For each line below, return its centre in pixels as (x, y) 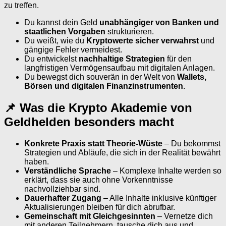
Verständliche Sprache (68, 171)
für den (178, 59)
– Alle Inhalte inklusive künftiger (159, 198)
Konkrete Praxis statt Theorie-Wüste (93, 143)
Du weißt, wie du (55, 40)
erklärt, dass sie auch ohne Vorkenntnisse (99, 180)
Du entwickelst (51, 59)
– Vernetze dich (184, 216)
